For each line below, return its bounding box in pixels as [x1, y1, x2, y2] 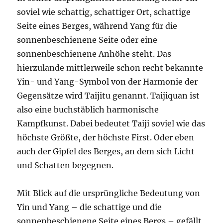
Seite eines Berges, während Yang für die [17, 20, 178, 31]
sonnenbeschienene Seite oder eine [17, 34, 158, 45]
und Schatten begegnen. [17, 160, 114, 170]
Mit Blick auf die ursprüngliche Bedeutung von [17, 188, 201, 198]
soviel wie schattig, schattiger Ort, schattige [17, 6, 191, 17]
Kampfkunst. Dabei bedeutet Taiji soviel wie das [17, 118, 206, 128]
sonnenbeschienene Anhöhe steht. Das [17, 48, 172, 59]
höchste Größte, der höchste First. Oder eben [17, 132, 195, 142]
